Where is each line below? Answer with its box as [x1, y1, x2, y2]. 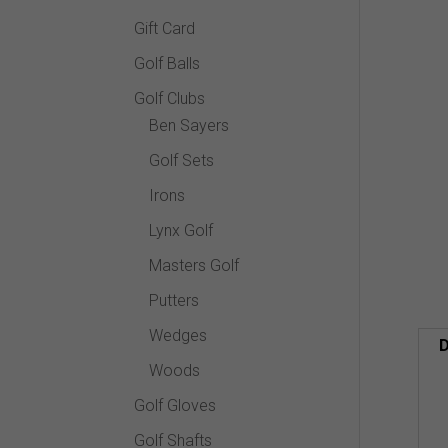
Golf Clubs [134, 88, 206, 108]
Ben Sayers [149, 115, 230, 135]
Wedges [149, 325, 208, 345]
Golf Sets [149, 150, 215, 170]
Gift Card [134, 18, 196, 38]
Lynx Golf [149, 220, 214, 240]
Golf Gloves [134, 395, 217, 415]
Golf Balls [134, 53, 201, 73]
